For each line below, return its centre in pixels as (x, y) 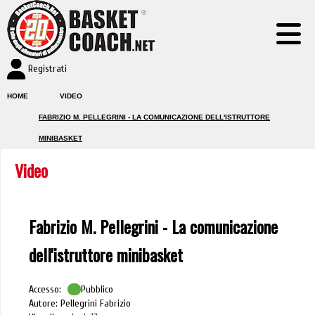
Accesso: (47, 290)
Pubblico (97, 290)
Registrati (47, 69)
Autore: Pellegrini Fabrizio (80, 304)
